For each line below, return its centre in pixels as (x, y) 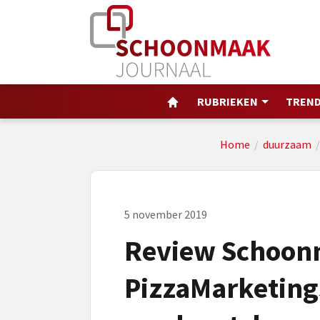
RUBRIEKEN (227, 101)
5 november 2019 (166, 215)
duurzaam (287, 144)
